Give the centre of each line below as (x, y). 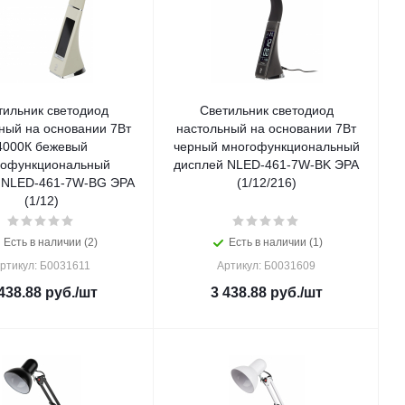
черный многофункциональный (266, 146)
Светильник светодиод (266, 110)
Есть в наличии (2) (50, 242)
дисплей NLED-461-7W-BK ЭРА (266, 165)
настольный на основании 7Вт (266, 128)
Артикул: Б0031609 (266, 266)
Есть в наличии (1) (275, 242)
